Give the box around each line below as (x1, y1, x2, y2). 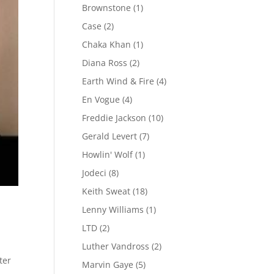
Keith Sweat (82, 185, 131, 197)
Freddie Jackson (82, 112, 147, 124)
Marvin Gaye (82, 259, 134, 270)
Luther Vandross (82, 240, 150, 252)
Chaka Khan (82, 39, 131, 50)
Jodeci (82, 167, 107, 179)
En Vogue (82, 94, 120, 105)
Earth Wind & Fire (82, 75, 155, 87)
